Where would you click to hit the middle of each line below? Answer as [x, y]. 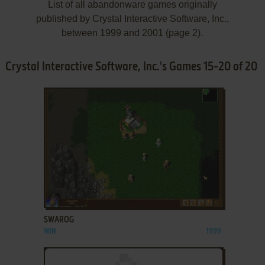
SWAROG [59, 220]
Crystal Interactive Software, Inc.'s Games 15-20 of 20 [131, 67]
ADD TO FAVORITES [91, 195]
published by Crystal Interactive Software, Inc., [132, 18]
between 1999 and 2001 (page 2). [132, 33]
